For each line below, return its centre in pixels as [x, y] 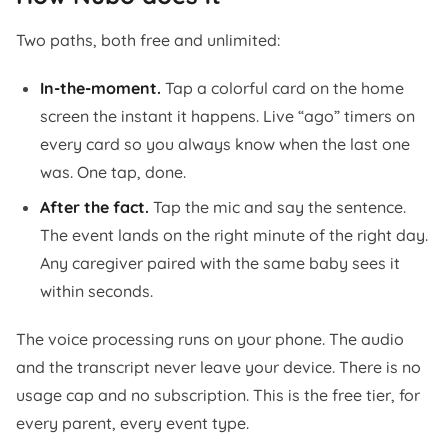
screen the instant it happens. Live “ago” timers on [227, 116]
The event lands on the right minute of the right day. [234, 234]
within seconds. [96, 290]
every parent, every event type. [132, 422]
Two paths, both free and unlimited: [148, 40]
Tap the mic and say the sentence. [277, 206]
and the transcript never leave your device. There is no [218, 366]
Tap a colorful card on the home [282, 88]
